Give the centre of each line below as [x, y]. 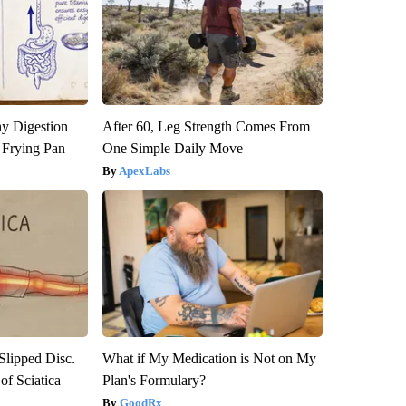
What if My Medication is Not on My [209, 359]
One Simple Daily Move [172, 149]
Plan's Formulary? [154, 381]
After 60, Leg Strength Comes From [206, 127]
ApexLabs [144, 171]
